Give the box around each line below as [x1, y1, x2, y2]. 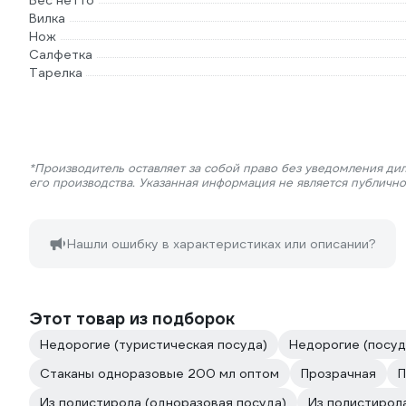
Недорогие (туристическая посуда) [40, 336, 267, 353]
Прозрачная [301, 365, 376, 382]
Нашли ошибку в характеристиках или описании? [67, 236, 376, 252]
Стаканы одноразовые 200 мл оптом [40, 365, 279, 382]
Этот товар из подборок [29, 308, 235, 329]
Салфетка [29, 46, 92, 63]
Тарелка [29, 64, 82, 81]
